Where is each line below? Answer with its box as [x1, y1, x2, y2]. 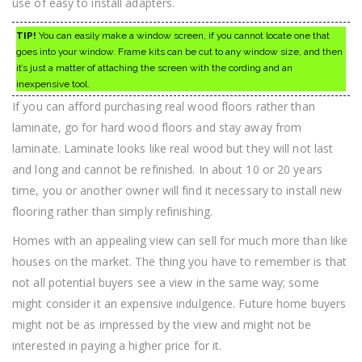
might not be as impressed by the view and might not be [12, 316, 312, 332]
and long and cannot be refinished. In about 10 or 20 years [12, 161, 322, 177]
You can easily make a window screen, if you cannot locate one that [36, 29, 330, 41]
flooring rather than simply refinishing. [12, 203, 213, 219]
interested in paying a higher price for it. [12, 337, 222, 353]
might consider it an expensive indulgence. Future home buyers [12, 295, 347, 311]
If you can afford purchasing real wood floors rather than [12, 98, 315, 114]
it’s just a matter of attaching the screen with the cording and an [16, 61, 293, 74]
